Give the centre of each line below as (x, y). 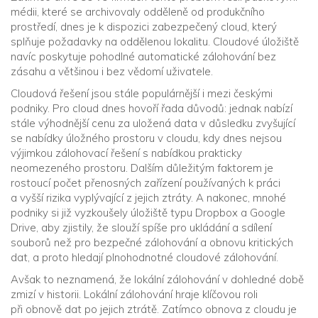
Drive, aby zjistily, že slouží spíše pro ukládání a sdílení (141, 227)
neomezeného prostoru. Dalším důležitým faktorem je (142, 168)
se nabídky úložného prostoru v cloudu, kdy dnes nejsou (146, 138)
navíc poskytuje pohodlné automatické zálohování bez (143, 56)
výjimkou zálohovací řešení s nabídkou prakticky (126, 153)
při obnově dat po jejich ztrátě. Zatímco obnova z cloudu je (154, 309)
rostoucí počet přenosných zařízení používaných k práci (146, 183)
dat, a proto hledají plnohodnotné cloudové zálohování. (144, 257)
